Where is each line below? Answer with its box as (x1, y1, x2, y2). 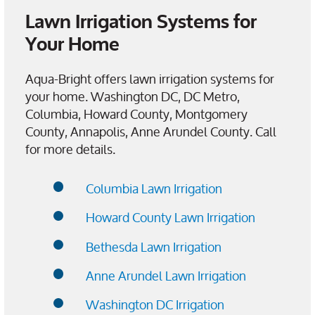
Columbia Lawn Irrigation (86, 175, 222, 202)
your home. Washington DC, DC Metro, (25, 83, 240, 110)
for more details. (25, 136, 115, 163)
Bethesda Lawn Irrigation (86, 233, 221, 260)
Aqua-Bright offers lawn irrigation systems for (25, 65, 274, 93)
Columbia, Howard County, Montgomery (25, 101, 247, 128)
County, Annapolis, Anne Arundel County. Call (25, 118, 276, 146)
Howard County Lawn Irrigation (86, 204, 255, 231)
